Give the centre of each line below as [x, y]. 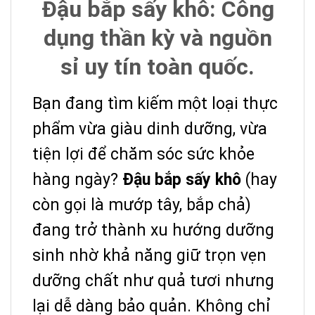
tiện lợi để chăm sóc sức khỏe [143, 154]
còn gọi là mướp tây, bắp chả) [142, 205]
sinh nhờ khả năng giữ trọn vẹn [149, 255]
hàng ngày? [77, 179]
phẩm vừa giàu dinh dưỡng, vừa [150, 129]
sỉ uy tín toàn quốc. [157, 66]
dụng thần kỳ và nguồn [157, 38]
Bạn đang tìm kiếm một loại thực [155, 103]
